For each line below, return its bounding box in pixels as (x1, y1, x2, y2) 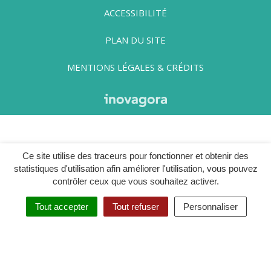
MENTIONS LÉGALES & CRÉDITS (67, 60, 204, 73)
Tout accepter (34, 201, 88, 212)
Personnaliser (183, 201, 238, 212)
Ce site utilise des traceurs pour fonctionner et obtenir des (22, 151, 249, 161)
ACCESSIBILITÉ (104, 6, 167, 19)
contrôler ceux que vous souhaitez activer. (52, 176, 219, 186)
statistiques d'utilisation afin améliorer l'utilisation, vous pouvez (13, 163, 258, 174)
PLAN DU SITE (105, 33, 166, 46)
